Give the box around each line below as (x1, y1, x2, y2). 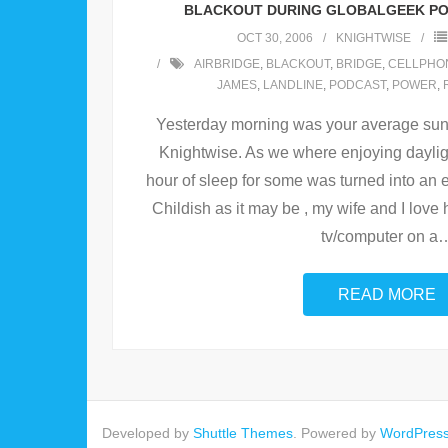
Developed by (102, 425, 193, 442)
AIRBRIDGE (193, 57, 260, 72)
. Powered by (293, 425, 380, 442)
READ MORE (338, 286, 436, 304)
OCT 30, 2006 (237, 31, 313, 46)
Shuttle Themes (193, 425, 293, 442)
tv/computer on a (320, 228, 438, 246)
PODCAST (328, 78, 386, 93)
